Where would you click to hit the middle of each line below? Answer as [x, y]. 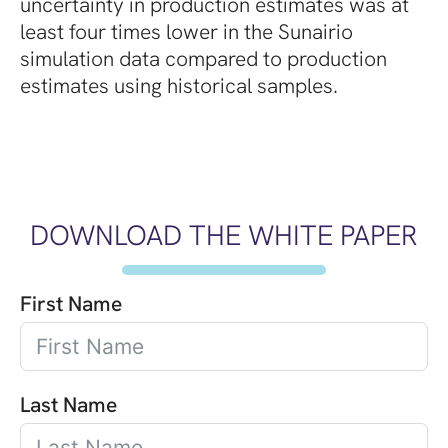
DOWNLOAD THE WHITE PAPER [224, 234]
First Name [71, 303]
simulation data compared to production [203, 58]
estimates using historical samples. [179, 85]
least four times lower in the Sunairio [186, 31]
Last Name [68, 404]
